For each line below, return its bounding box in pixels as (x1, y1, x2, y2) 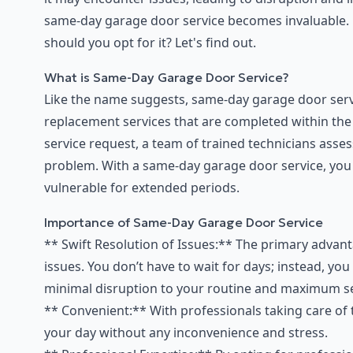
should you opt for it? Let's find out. (44, 34, 256, 52)
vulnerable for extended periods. (44, 179, 240, 197)
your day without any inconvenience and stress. (44, 324, 328, 342)
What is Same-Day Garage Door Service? (44, 69, 289, 86)
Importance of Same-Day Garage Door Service (44, 214, 323, 231)
